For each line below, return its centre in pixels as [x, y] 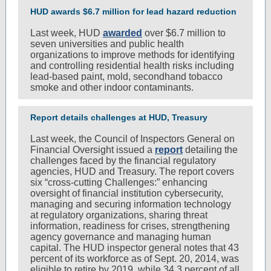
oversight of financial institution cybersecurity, [127, 193]
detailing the [210, 150]
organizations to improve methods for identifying [132, 55]
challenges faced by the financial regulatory [123, 161]
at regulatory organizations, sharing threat [119, 215]
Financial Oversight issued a [93, 150]
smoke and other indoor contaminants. [112, 87]
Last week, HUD [67, 33]
